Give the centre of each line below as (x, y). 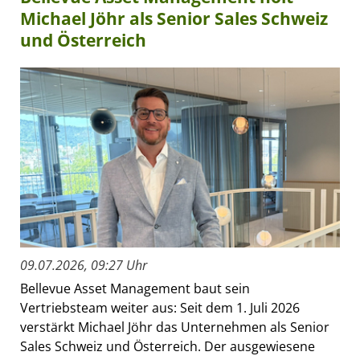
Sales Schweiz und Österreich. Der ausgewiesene (168, 346)
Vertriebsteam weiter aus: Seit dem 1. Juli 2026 (160, 307)
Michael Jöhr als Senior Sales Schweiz (174, 18)
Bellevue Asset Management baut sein (135, 288)
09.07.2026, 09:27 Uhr (84, 265)
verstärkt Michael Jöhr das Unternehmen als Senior (175, 327)
